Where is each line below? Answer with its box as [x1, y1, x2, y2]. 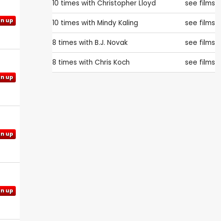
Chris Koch [95, 58, 130, 68]
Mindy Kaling [97, 18, 138, 28]
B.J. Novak [95, 38, 128, 48]
